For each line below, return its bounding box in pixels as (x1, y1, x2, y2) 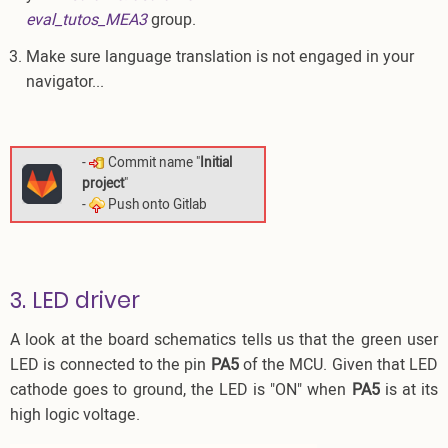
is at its (379, 377, 438, 402)
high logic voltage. (10, 402, 140, 427)
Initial (200, 152, 232, 173)
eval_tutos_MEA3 (26, 7, 147, 32)
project (82, 173, 124, 194)
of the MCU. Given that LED (238, 352, 438, 377)
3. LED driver (10, 283, 140, 316)
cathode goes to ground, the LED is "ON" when (10, 377, 352, 402)
